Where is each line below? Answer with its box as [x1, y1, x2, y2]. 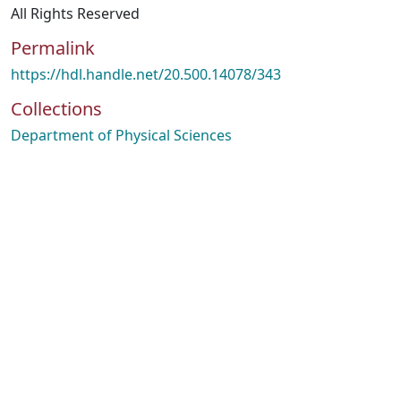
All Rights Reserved [11, 4, 140, 23]
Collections [11, 97, 102, 121]
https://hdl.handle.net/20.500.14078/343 [11, 64, 281, 84]
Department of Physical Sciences [11, 125, 232, 145]
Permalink [11, 36, 95, 60]
